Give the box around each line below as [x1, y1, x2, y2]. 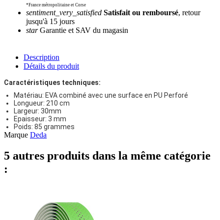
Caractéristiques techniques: [4, 78, 101, 86]
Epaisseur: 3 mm [14, 114, 66, 123]
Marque [4, 130, 28, 139]
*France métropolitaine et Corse [26, 2, 86, 7]
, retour [178, 8, 200, 17]
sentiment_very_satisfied [26, 8, 102, 17]
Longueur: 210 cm [14, 99, 70, 107]
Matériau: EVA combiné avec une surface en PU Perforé [14, 91, 188, 99]
